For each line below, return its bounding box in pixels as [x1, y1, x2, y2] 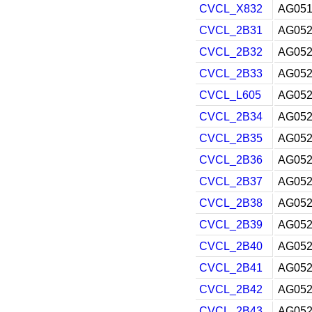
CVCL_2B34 [199, 111, 263, 123]
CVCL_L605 [199, 89, 261, 101]
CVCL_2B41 [199, 262, 263, 274]
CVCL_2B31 [199, 24, 263, 36]
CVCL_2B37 [199, 175, 263, 187]
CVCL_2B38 [199, 197, 263, 209]
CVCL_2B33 [199, 68, 263, 79]
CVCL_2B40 [199, 240, 263, 252]
